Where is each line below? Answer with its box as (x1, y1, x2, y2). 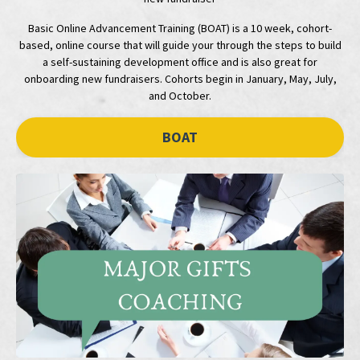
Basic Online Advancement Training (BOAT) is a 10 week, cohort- (28, 20, 332, 35)
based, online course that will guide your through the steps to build (18, 37, 342, 52)
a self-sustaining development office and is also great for (43, 54, 317, 69)
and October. (149, 88, 211, 103)
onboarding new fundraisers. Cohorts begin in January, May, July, (23, 71, 337, 86)
